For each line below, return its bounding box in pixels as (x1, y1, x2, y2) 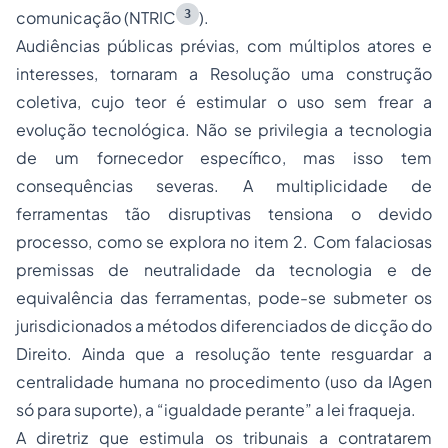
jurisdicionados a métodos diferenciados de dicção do (16, 315, 432, 337)
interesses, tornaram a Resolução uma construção (16, 63, 432, 85)
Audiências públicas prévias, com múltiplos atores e (16, 35, 432, 57)
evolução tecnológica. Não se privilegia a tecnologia (16, 119, 432, 141)
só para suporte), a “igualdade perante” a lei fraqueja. (16, 399, 416, 421)
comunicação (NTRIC (16, 7, 176, 29)
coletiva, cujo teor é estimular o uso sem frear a (16, 91, 432, 113)
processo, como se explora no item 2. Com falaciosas (16, 231, 432, 253)
